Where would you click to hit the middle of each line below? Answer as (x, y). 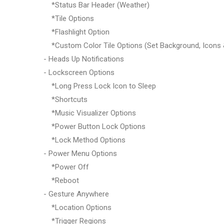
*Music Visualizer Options (90, 113)
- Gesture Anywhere (76, 194)
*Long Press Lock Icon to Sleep (100, 86)
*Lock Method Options (84, 140)
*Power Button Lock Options (94, 126)
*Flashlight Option (76, 32)
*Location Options (77, 207)
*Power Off (66, 167)
